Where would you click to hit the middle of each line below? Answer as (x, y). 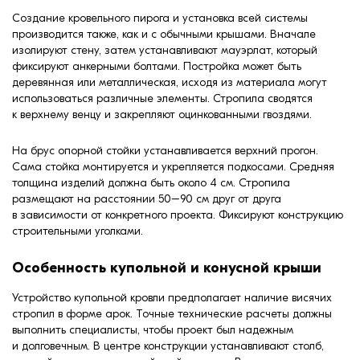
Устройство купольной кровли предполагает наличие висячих (172, 297)
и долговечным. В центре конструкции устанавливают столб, (168, 346)
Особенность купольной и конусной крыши (167, 268)
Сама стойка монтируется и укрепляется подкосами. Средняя (173, 166)
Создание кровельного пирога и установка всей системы (160, 18)
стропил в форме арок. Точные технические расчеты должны (172, 313)
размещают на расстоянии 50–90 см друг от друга (147, 198)
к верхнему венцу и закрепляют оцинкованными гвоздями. (162, 114)
